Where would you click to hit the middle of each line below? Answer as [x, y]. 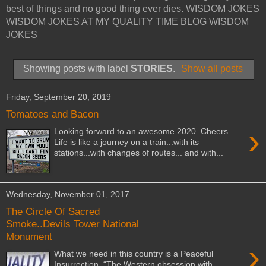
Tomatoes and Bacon [52, 114]
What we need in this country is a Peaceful [134, 253]
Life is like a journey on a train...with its [127, 142]
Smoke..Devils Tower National [72, 224]
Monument [29, 237]
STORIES [151, 68]
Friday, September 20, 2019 [58, 97]
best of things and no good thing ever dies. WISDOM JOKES [133, 9]
